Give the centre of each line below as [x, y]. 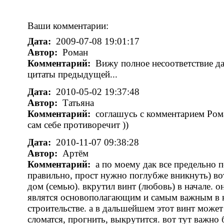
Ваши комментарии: [68, 26]
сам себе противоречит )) [78, 125]
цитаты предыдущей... [72, 74]
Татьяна [77, 103]
